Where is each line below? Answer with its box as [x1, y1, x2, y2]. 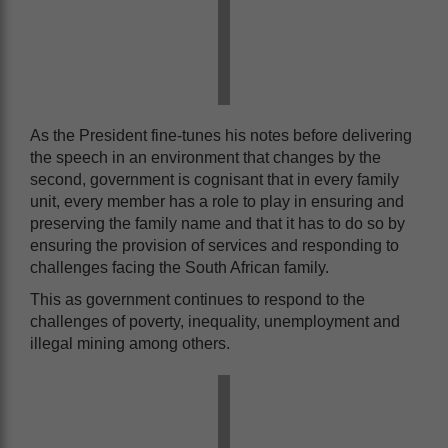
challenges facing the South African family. [30, 258, 329, 276]
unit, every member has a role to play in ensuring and [30, 192, 404, 210]
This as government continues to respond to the [30, 290, 365, 308]
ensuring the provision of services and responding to [30, 236, 399, 254]
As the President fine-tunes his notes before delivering [30, 126, 412, 144]
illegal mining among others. [30, 334, 230, 352]
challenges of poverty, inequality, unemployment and [30, 312, 400, 330]
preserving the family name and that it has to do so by [30, 214, 405, 232]
